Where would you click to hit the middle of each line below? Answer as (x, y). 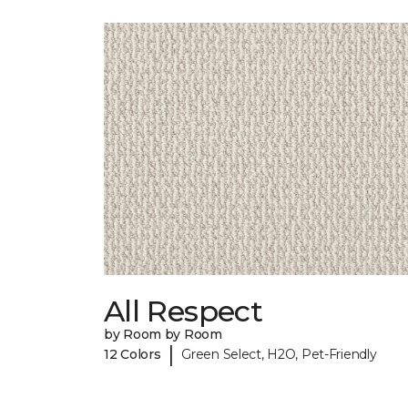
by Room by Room (163, 335)
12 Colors (133, 354)
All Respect (183, 311)
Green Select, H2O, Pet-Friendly (279, 354)
